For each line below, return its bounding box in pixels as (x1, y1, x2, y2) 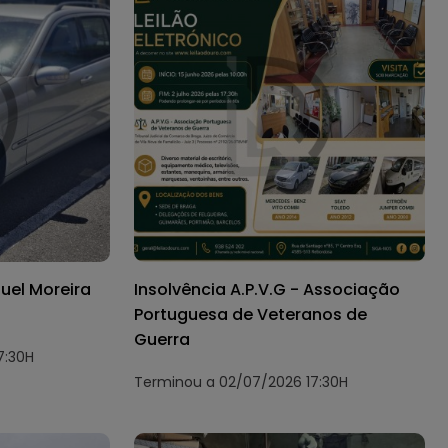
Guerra (134, 327, 191, 351)
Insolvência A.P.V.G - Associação (134, 277, 401, 301)
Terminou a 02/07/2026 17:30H (134, 371, 349, 392)
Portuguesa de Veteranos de (134, 302, 368, 326)
